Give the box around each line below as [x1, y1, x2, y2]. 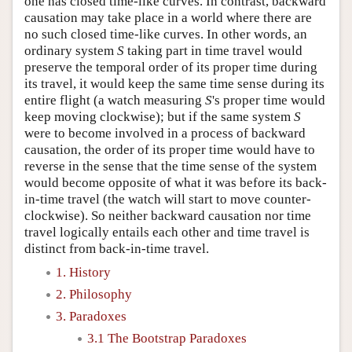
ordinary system [24, 42, 117, 58]
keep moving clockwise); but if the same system [24, 108, 294, 124]
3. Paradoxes [56, 309, 126, 324]
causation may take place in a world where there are [24, 9, 312, 25]
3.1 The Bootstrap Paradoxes [87, 331, 247, 346]
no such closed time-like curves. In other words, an [24, 26, 307, 42]
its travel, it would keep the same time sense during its [24, 75, 324, 91]
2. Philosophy [56, 286, 132, 302]
